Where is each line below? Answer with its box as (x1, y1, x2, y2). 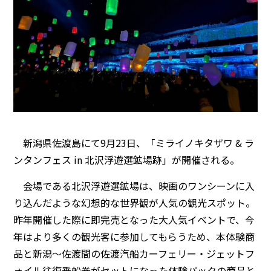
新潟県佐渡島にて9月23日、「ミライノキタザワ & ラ (13, 135, 255, 151)
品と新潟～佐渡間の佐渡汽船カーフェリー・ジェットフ (13, 246, 255, 261)
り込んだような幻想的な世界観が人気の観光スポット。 (13, 195, 256, 211)
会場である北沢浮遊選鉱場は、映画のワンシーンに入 (13, 178, 255, 194)
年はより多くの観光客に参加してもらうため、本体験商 (13, 229, 255, 244)
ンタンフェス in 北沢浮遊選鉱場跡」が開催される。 (13, 152, 240, 168)
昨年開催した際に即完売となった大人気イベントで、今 (13, 212, 255, 227)
